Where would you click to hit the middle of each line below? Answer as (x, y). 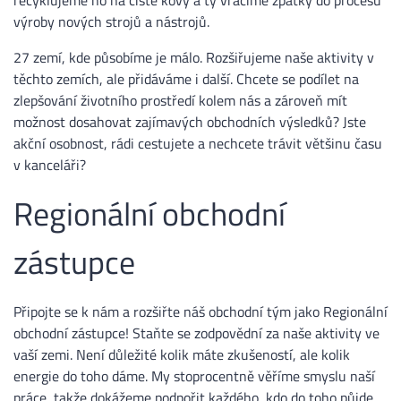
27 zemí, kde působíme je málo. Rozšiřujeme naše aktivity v (194, 57)
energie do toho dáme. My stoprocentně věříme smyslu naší (194, 375)
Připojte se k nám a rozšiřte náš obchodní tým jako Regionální (200, 311)
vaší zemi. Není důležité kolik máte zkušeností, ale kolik (182, 354)
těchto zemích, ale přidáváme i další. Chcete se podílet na (186, 78)
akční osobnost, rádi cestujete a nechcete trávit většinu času (198, 143)
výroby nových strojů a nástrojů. (111, 21)
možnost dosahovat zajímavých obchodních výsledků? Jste (190, 121)
